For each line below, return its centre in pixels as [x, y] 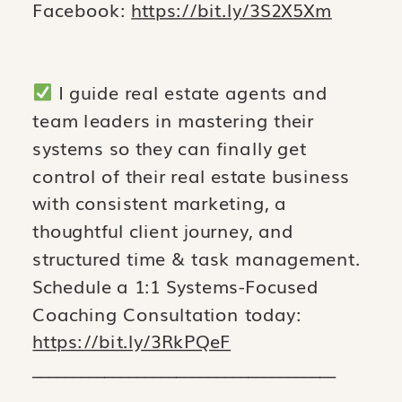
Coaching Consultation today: [167, 314]
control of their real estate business [191, 175]
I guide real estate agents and [190, 92]
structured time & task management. [197, 258]
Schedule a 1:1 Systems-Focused [175, 286]
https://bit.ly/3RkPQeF [132, 341]
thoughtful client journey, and [163, 230]
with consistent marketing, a [159, 202]
